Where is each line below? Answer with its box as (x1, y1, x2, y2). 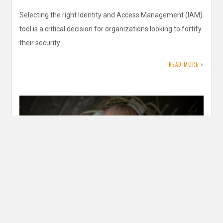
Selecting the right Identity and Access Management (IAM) (19, 11, 203, 19)
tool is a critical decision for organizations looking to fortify (19, 25, 202, 33)
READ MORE (169, 60, 199, 69)
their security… (19, 39, 64, 47)
